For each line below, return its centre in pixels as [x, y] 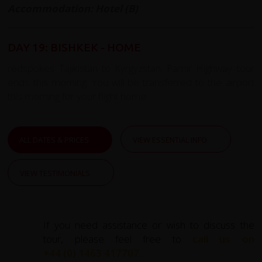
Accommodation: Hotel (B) [73, 8]
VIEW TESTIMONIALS [55, 173]
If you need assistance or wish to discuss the [149, 225]
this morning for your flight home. [78, 96]
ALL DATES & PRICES [54, 139]
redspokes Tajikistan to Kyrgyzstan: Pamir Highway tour [131, 68]
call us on [223, 239]
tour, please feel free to [118, 239]
